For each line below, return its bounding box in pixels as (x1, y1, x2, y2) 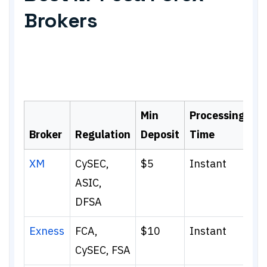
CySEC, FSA (75, 243, 131, 257)
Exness (29, 224, 64, 238)
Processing (190, 108, 245, 122)
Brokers (24, 8, 98, 33)
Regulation (75, 128, 131, 141)
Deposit (141, 128, 179, 141)
